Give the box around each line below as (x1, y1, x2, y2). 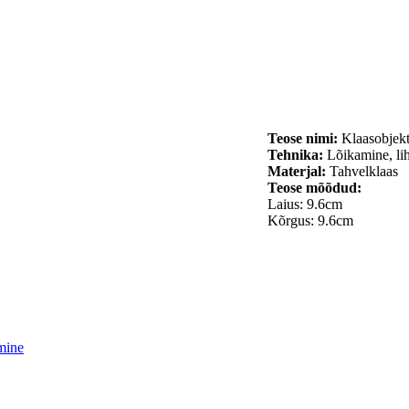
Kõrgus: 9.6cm (267, 212, 353, 228)
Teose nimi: (267, 130, 338, 146)
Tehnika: (267, 146, 323, 163)
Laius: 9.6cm (267, 195, 342, 212)
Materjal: (267, 163, 326, 179)
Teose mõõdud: (267, 179, 362, 195)
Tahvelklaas (326, 163, 398, 179)
